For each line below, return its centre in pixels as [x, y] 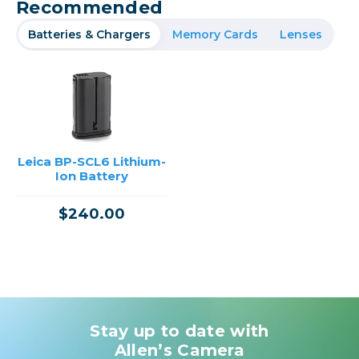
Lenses [301, 34]
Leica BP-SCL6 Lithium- [92, 161]
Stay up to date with [179, 331]
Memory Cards [215, 34]
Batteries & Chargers [89, 34]
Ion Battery [92, 175]
